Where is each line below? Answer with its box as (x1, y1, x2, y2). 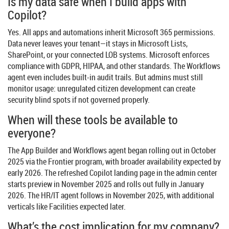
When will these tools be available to (8, 111, 178, 128)
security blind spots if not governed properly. (8, 94, 150, 106)
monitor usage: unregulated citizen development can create (8, 83, 195, 95)
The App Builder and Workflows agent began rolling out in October (8, 145, 216, 156)
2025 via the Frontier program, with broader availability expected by (8, 156, 221, 168)
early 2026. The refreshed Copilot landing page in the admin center (8, 167, 217, 179)
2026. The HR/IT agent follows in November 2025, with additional (8, 190, 214, 201)
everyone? (8, 125, 56, 142)
